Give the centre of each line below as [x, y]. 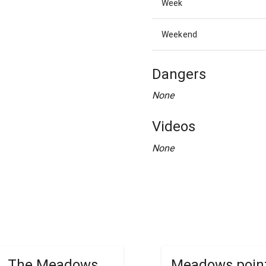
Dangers [179, 75]
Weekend [180, 35]
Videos [174, 127]
